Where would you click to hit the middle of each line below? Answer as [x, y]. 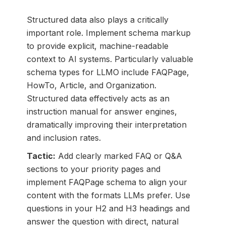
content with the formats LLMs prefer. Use [108, 195]
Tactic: [41, 156]
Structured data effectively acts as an [98, 99]
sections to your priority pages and [93, 169]
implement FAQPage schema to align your [107, 182]
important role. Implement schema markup [108, 33]
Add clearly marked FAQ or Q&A [119, 156]
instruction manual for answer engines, [102, 112]
